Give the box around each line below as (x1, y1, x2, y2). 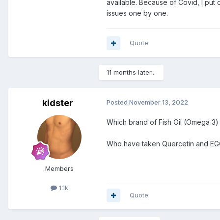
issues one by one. (107, 8, 168, 17)
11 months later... (107, 68, 156, 77)
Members (45, 165, 74, 173)
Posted (107, 98, 129, 107)
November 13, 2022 (129, 98, 188, 107)
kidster (42, 98, 73, 109)
